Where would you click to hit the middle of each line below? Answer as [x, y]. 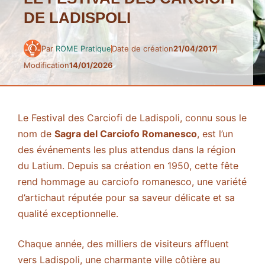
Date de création [143, 48]
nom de [36, 134]
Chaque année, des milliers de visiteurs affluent [123, 244]
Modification [46, 65]
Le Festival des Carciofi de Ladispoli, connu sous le [132, 118]
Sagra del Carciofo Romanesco [126, 134]
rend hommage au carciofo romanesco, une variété [132, 182]
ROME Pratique [83, 48]
